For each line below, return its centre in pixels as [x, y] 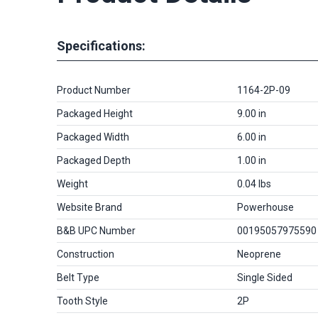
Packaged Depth [94, 160]
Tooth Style [82, 301]
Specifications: [101, 45]
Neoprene [259, 254]
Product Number [94, 90]
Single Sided [265, 278]
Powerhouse [265, 207]
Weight [72, 184]
